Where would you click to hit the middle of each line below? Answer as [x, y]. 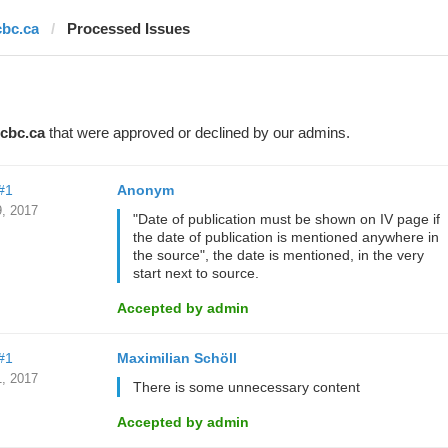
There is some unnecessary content [246, 387]
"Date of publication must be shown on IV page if [286, 219]
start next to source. [195, 273]
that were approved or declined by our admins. [197, 132]
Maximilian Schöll [176, 358]
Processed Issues [128, 28]
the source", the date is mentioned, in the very [278, 255]
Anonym [145, 190]
